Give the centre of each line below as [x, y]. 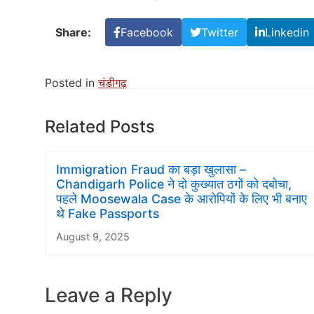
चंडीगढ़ [112, 82]
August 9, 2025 [93, 236]
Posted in [71, 82]
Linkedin [287, 32]
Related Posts [100, 126]
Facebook [147, 32]
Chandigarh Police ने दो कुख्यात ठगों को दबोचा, [174, 184]
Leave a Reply [109, 295]
